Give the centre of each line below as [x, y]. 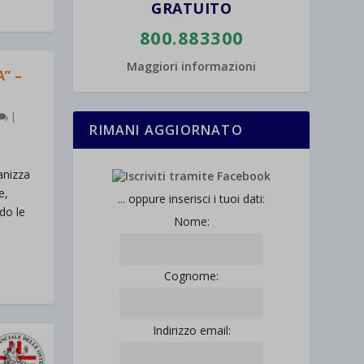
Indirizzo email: [191, 331]
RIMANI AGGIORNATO [166, 130]
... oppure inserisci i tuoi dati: [192, 199]
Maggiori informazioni [192, 67]
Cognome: [192, 276]
